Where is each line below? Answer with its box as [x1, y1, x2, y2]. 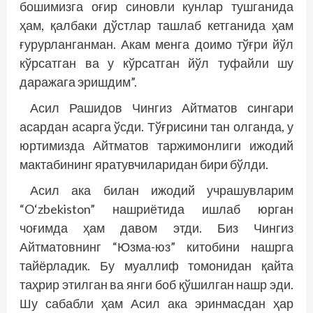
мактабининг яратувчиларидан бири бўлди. [20, 156, 268, 173]
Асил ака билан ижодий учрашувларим [30, 182, 293, 198]
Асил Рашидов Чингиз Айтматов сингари [30, 100, 293, 116]
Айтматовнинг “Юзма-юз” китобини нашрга [20, 239, 293, 255]
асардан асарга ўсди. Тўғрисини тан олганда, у [20, 119, 293, 135]
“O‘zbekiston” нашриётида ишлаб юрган [20, 201, 293, 217]
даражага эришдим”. [20, 74, 137, 90]
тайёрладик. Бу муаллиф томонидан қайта [20, 258, 293, 274]
